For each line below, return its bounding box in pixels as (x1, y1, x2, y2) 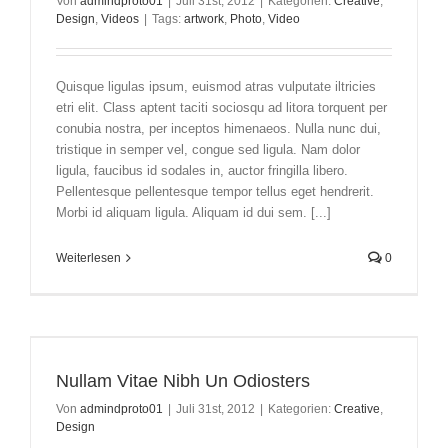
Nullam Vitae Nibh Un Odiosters (56, 371, 310, 392)
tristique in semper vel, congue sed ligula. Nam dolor (56, 142, 360, 158)
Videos (101, 12, 139, 27)
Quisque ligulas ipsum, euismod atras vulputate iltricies (56, 79, 376, 95)
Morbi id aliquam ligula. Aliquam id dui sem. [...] (56, 205, 331, 221)
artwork (184, 12, 224, 27)
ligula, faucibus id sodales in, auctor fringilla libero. (56, 163, 348, 179)
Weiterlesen (56, 251, 121, 266)
